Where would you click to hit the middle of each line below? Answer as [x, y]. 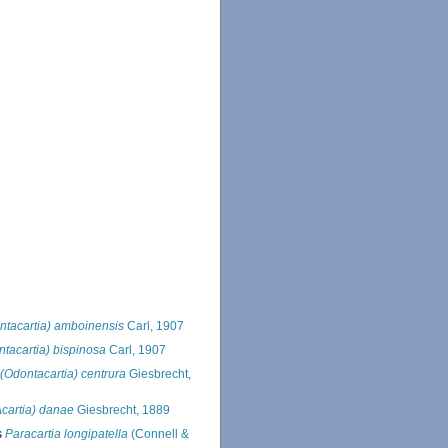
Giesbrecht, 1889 [122, 410]
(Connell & [158, 434]
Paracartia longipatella [66, 434]
